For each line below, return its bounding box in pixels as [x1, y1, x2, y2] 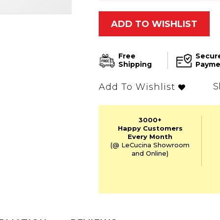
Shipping [118, 59, 152, 69]
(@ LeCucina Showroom [110, 141, 190, 149]
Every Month [128, 133, 173, 141]
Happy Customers [117, 124, 183, 133]
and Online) [132, 149, 169, 158]
